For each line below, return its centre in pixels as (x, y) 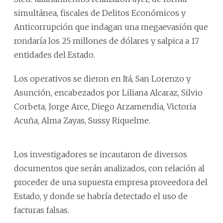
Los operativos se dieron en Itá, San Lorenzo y (102, 78)
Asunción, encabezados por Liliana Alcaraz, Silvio (108, 92)
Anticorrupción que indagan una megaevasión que (111, 27)
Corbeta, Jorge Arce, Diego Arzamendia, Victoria (105, 106)
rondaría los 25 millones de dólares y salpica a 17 (107, 41)
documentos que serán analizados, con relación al (109, 168)
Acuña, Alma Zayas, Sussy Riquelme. (82, 120)
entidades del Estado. (55, 55)
